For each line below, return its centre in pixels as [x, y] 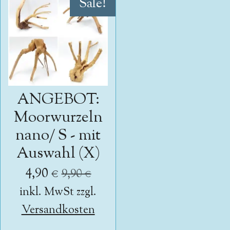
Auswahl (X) [58, 154]
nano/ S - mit [58, 136]
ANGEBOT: [58, 100]
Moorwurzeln [58, 118]
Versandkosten [58, 210]
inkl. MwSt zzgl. [58, 193]
